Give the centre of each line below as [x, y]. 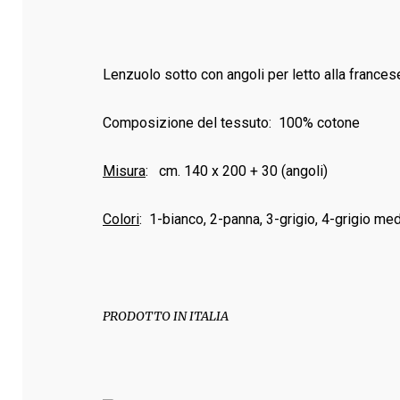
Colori [121, 219]
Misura [124, 171]
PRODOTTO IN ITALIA [166, 316]
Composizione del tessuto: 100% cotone [231, 123]
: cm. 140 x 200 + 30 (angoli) [237, 171]
